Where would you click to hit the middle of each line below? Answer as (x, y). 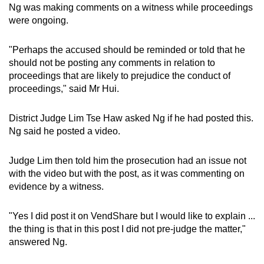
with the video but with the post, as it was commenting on (127, 173)
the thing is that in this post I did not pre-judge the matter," (127, 229)
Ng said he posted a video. (65, 131)
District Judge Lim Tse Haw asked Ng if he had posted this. (131, 118)
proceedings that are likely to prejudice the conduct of (120, 75)
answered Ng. (38, 242)
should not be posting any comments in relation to (112, 62)
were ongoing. (39, 20)
